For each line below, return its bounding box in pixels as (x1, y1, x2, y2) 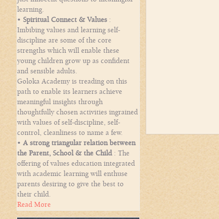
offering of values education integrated (17, 160, 135, 167)
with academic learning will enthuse (17, 170, 128, 177)
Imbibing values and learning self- (17, 26, 120, 34)
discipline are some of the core (17, 37, 111, 44)
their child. (17, 191, 51, 198)
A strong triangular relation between (23, 139, 135, 147)
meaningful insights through (17, 98, 103, 106)
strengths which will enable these (17, 47, 119, 54)
